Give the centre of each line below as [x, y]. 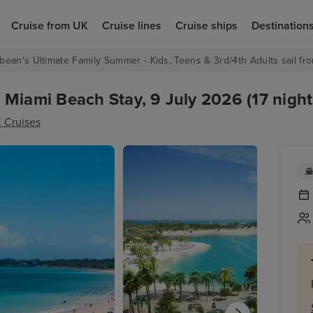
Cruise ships [206, 26]
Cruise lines [131, 26]
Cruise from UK [49, 26]
